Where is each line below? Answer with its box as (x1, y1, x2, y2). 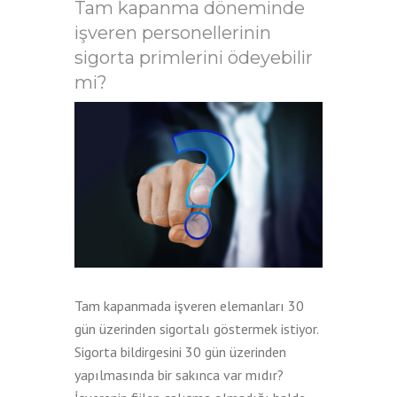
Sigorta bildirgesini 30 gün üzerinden (74, 342, 286, 361)
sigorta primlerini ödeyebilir (74, 47, 313, 68)
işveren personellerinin (74, 22, 271, 43)
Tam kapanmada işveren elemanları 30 (74, 296, 304, 315)
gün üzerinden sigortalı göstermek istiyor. (74, 319, 318, 338)
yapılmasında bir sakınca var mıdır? (74, 365, 284, 384)
